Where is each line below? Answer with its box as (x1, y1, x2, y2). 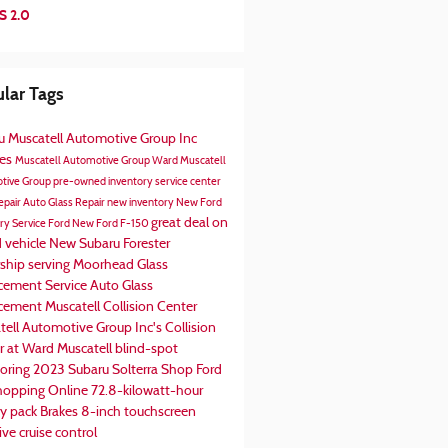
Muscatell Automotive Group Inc (7, 131, 197, 147)
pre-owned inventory (52, 176, 155, 188)
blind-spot (114, 341, 178, 357)
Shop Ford (160, 362, 222, 378)
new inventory (106, 197, 176, 209)
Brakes (39, 404, 81, 420)
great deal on (150, 215, 228, 231)
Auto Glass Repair (22, 197, 107, 209)
